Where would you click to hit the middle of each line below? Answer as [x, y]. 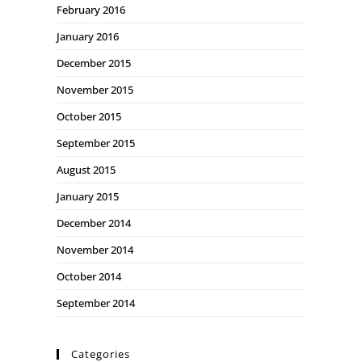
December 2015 [94, 63]
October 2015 [89, 116]
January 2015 [88, 196]
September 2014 [96, 303]
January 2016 [88, 36]
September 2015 [96, 143]
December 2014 [94, 223]
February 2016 [91, 10]
